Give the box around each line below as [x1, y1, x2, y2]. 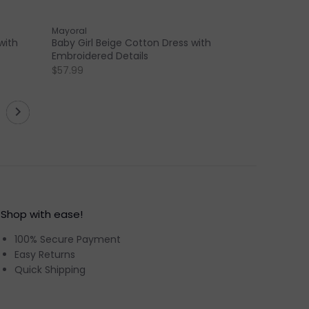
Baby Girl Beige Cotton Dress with [52, 36, 212, 50]
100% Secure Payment [14, 232, 121, 246]
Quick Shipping [14, 262, 86, 277]
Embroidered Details [52, 49, 149, 63]
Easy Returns [14, 247, 76, 261]
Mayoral [52, 25, 88, 37]
